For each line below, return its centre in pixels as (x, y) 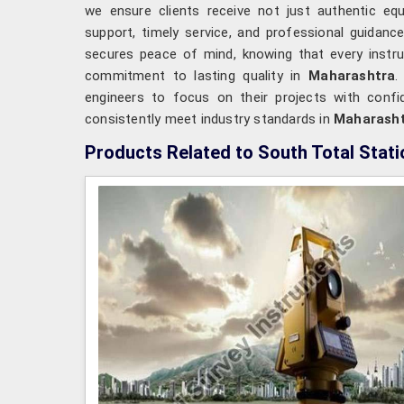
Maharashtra (352, 75)
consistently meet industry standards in (209, 119)
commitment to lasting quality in (197, 75)
